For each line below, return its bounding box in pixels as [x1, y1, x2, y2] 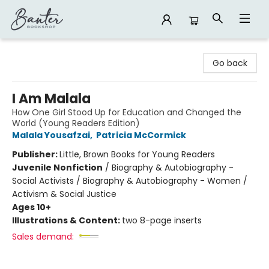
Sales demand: [12, 231, 74, 243]
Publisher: [12, 148, 59, 160]
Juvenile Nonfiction [12, 162, 103, 174]
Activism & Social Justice [12, 188, 116, 200]
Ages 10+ [12, 201, 51, 213]
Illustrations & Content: [12, 214, 122, 226]
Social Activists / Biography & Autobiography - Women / [12, 175, 247, 187]
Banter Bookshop [9, 44, 79, 56]
